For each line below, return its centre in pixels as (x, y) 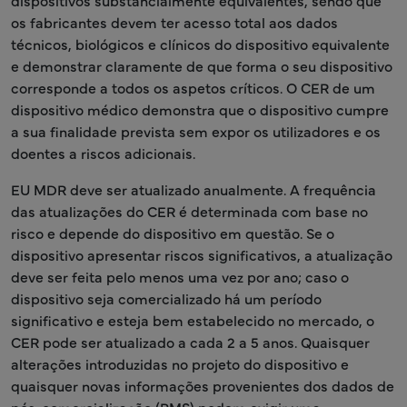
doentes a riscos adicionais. (103, 153)
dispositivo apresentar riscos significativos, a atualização (202, 254)
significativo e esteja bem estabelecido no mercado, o (193, 320)
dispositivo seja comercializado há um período (166, 298)
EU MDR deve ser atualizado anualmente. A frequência (194, 189)
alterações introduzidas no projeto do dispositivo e (180, 363)
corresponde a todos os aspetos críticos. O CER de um (193, 87)
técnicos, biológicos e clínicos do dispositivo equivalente (200, 44)
